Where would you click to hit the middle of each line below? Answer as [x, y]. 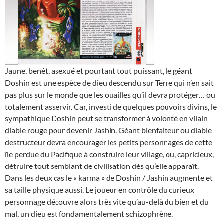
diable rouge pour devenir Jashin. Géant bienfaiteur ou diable [108, 130]
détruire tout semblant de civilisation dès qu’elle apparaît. [102, 166]
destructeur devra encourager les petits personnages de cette [109, 142]
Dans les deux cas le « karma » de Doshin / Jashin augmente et [109, 177]
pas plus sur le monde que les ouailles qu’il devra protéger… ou [110, 94]
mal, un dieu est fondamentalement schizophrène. [89, 213]
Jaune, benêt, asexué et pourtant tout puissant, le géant [99, 70]
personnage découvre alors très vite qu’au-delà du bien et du [107, 201]
